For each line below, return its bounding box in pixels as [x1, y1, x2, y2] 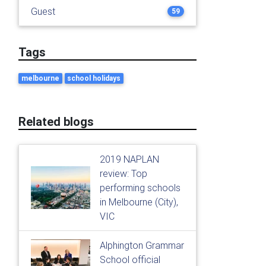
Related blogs [18, 114, 94, 129]
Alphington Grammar [100, 239, 184, 251]
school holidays [67, 74, 121, 83]
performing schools [100, 182, 180, 194]
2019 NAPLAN [100, 153, 159, 165]
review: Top [100, 167, 147, 179]
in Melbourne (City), [100, 196, 178, 208]
